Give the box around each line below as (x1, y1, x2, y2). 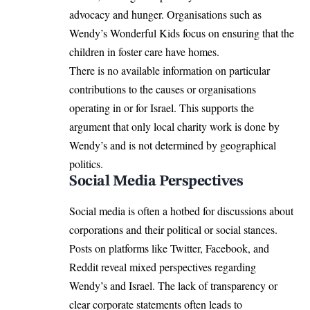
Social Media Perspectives (69, 174, 244, 190)
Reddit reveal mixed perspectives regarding (69, 259, 256, 275)
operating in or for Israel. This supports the (69, 100, 254, 116)
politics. (69, 156, 103, 172)
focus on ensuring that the (180, 26, 294, 41)
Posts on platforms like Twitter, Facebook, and (69, 241, 269, 256)
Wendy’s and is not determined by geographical (69, 138, 276, 153)
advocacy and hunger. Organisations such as (69, 7, 262, 22)
